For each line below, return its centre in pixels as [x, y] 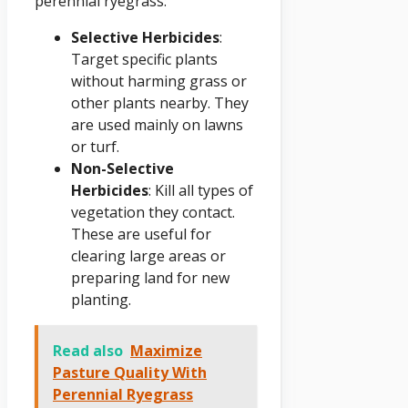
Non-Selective [122, 168]
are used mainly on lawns [157, 124]
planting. [101, 299]
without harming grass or [159, 81]
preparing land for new [150, 277]
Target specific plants [144, 59]
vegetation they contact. [153, 212]
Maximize [166, 350]
